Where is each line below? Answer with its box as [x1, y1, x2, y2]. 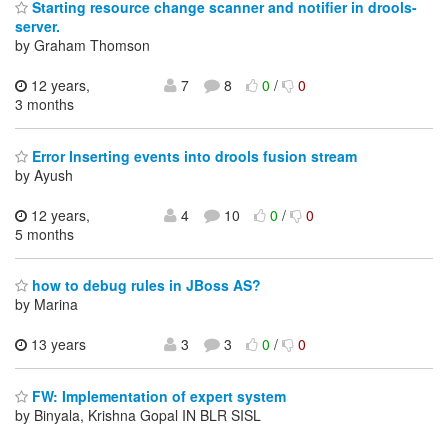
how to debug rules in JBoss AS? [28, 275, 261, 296]
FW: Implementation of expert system [28, 385, 286, 406]
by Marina [15, 294, 78, 315]
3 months [15, 94, 74, 115]
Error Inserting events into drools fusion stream [28, 145, 357, 166]
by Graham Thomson [15, 35, 150, 56]
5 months [15, 223, 74, 244]
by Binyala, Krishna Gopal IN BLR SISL [15, 404, 261, 425]
